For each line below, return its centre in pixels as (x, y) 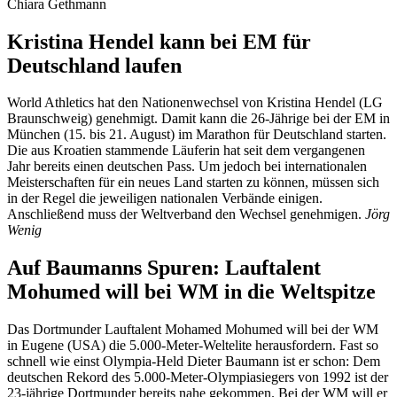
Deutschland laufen (94, 65)
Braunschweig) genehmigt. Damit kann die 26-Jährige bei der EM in (198, 119)
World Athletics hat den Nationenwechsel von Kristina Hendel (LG (195, 103)
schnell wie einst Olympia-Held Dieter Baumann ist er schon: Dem (194, 362)
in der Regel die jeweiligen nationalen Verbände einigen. (165, 198)
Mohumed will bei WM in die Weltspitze (191, 292)
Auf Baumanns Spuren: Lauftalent (164, 268)
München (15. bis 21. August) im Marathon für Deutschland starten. (197, 135)
